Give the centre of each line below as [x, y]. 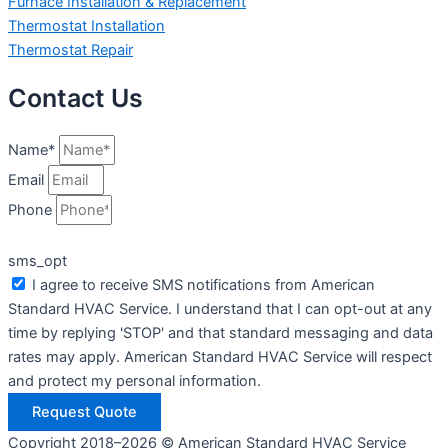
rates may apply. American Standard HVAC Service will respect [220, 357]
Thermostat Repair [70, 49]
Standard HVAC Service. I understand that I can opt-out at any [220, 309]
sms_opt [37, 261]
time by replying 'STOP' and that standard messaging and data [220, 333]
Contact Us [75, 98]
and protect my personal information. [134, 381]
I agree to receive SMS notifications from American [203, 285]
